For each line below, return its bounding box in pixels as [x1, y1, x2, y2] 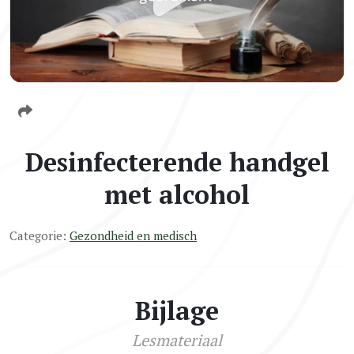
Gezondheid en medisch [70, 227, 197, 243]
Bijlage [135, 293, 219, 327]
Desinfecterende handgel [24, 145, 330, 179]
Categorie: [9, 227, 70, 243]
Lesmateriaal [132, 329, 222, 351]
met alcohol [104, 177, 250, 211]
